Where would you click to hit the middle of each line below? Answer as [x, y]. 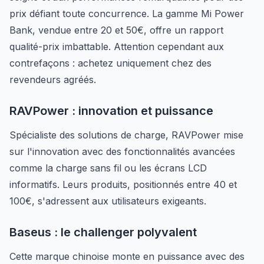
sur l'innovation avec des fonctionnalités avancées [122, 151]
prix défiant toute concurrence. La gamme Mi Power [127, 14]
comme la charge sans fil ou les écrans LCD [108, 168]
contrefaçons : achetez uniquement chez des [110, 63]
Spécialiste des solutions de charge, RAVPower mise [126, 135]
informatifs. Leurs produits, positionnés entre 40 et [123, 184]
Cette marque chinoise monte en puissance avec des [127, 256]
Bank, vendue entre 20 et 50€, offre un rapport [116, 30]
